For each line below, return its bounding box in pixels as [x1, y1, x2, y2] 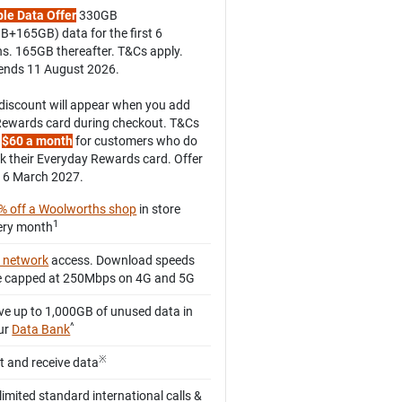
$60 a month [2, 134, 74, 149]
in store [136, 202, 181, 217]
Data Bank [12, 322, 71, 337]
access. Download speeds [48, 253, 196, 268]
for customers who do [73, 134, 198, 149]
